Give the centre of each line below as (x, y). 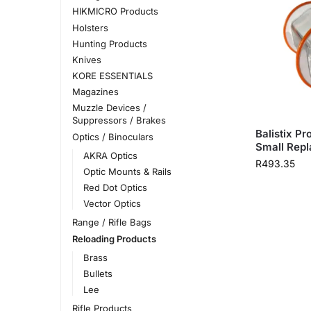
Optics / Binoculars (112, 136)
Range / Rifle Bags (111, 222)
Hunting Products (109, 43)
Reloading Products (114, 238)
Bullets (98, 273)
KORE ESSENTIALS (112, 76)
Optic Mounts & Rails (128, 171)
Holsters (90, 27)
